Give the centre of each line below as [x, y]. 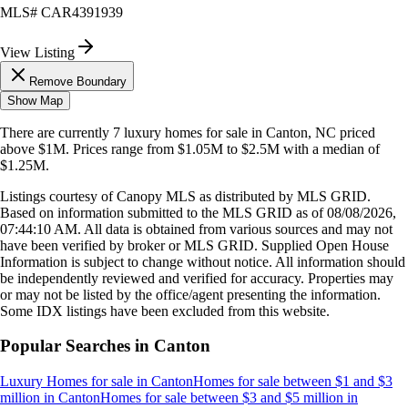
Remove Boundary [78, 81]
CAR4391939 [82, 12]
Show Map [35, 100]
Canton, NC [301, 132]
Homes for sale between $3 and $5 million [222, 398]
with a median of [330, 148]
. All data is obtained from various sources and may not [235, 229]
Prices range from [125, 148]
